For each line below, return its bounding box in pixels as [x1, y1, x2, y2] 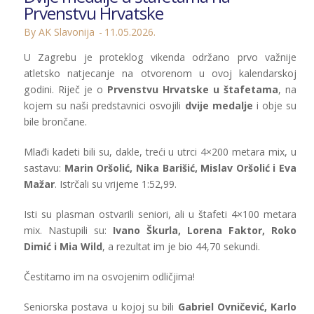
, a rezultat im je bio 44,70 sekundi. [102, 240, 260, 254]
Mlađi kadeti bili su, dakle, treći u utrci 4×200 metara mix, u [24, 145, 296, 159]
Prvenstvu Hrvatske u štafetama [107, 83, 278, 97]
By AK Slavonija [24, 25, 95, 39]
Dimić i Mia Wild [24, 240, 102, 254]
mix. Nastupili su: [24, 224, 113, 238]
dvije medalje [184, 99, 253, 113]
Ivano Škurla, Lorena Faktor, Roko [113, 224, 296, 238]
